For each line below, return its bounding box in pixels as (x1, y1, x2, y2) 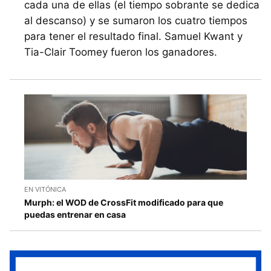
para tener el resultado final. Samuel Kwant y (24, 30, 243, 43)
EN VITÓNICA (24, 184, 66, 194)
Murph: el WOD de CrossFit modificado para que (24, 197, 223, 207)
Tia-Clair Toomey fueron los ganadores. (24, 46, 217, 59)
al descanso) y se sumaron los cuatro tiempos (24, 15, 247, 27)
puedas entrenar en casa (24, 209, 126, 220)
